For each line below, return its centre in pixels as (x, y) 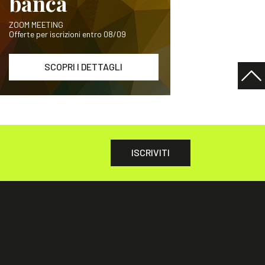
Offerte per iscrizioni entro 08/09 (67, 34)
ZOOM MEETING (36, 25)
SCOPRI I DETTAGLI (84, 67)
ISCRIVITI (151, 152)
